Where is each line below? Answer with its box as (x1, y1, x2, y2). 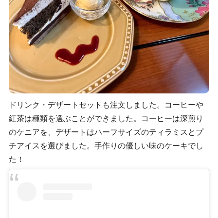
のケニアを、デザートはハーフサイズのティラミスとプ (8, 128, 203, 137)
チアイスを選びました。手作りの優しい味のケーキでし (8, 142, 203, 150)
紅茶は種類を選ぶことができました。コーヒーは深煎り (8, 114, 203, 123)
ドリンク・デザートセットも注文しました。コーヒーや (8, 101, 203, 109)
